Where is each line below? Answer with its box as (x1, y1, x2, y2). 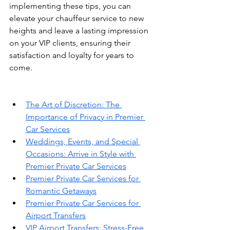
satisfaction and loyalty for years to (9, 50, 136, 60)
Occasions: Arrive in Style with (26, 148, 136, 159)
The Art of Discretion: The (26, 99, 122, 109)
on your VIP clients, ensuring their (9, 37, 132, 48)
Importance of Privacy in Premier (26, 111, 145, 122)
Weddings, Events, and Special (26, 136, 140, 146)
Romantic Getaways (26, 185, 97, 196)
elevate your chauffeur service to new (9, 13, 146, 23)
